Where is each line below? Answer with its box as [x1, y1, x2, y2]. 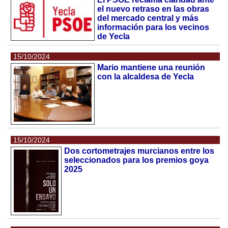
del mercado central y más [97, 14, 199, 23]
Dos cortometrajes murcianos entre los [64, 146, 215, 155]
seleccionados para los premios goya [64, 155, 209, 164]
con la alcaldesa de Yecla [97, 72, 194, 81]
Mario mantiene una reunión [97, 63, 206, 72]
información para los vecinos [97, 23, 210, 32]
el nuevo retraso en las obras [97, 5, 210, 14]
